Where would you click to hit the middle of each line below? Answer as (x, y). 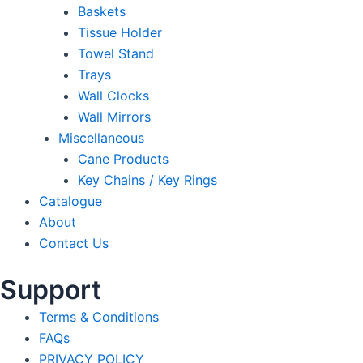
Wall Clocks (113, 96)
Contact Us (74, 243)
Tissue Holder (120, 32)
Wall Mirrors (114, 117)
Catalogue (70, 201)
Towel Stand (116, 53)
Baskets (102, 11)
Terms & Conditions (99, 317)
